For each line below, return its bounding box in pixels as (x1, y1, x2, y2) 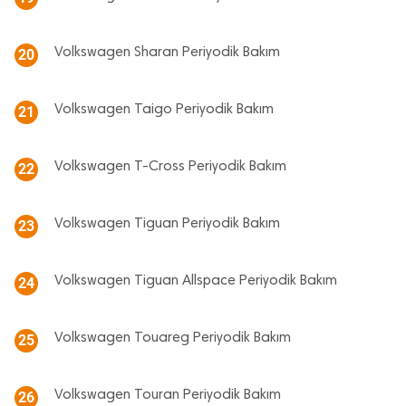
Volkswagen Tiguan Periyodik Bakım (54, 217, 280, 232)
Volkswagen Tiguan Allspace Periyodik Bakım (54, 274, 337, 289)
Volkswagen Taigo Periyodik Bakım (54, 102, 274, 118)
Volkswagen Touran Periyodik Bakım (54, 388, 281, 403)
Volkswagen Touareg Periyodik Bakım (54, 331, 291, 346)
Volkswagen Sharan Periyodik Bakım (54, 45, 280, 61)
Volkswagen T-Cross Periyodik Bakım (54, 159, 286, 175)
